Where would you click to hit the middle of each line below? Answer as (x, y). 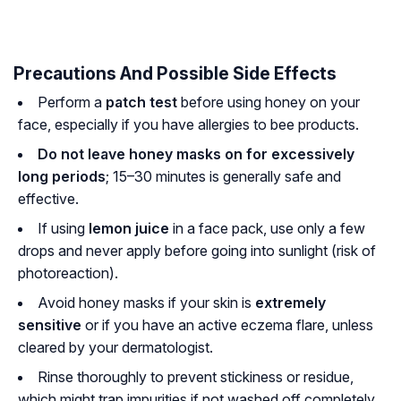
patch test (141, 102)
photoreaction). (68, 273)
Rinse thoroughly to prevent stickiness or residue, (196, 377)
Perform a (72, 102)
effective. (48, 199)
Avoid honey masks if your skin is (146, 303)
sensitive (50, 325)
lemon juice (129, 229)
